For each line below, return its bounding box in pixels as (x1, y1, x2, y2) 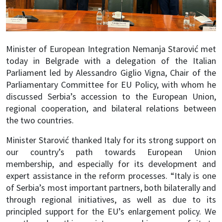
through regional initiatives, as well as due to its (6, 194, 216, 205)
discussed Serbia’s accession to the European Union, (6, 91, 216, 102)
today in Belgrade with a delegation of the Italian (6, 55, 216, 66)
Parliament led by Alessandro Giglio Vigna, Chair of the (6, 67, 216, 78)
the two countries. (6, 114, 74, 126)
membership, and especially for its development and (6, 158, 216, 169)
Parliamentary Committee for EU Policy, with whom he (6, 79, 216, 90)
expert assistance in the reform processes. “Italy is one (6, 170, 216, 181)
